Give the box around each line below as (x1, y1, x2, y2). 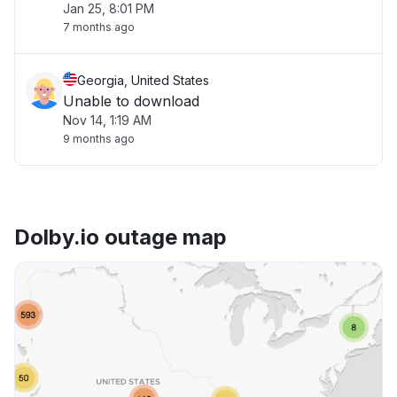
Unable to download (63, 92, 199, 110)
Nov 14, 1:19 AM (63, 113, 152, 128)
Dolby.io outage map (14, 224, 227, 250)
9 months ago (63, 132, 135, 145)
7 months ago (63, 20, 135, 34)
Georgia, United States (77, 73, 209, 88)
